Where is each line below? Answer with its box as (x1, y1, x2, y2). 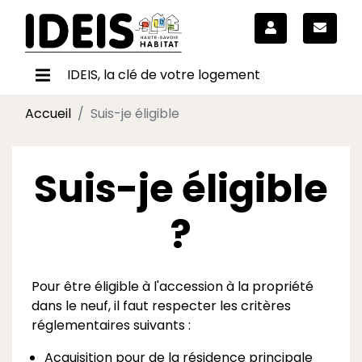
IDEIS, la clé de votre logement (66, 65, 260, 85)
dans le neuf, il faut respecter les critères (32, 296, 291, 315)
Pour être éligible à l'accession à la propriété (32, 276, 314, 296)
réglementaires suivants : (32, 315, 191, 335)
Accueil (25, 103, 71, 123)
